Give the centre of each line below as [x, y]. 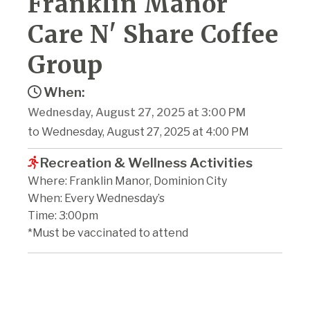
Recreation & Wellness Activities [146, 162]
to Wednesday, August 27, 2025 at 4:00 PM [138, 131]
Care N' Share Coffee [153, 34]
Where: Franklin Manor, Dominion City [127, 181]
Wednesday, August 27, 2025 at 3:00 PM [137, 112]
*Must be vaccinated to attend [108, 232]
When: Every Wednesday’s [96, 198]
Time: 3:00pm [63, 215]
